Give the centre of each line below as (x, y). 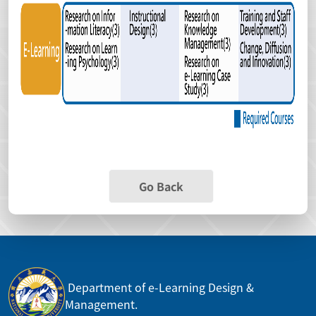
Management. (101, 304)
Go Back (161, 186)
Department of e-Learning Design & (159, 287)
